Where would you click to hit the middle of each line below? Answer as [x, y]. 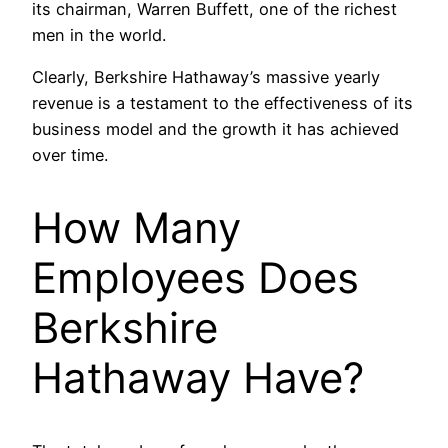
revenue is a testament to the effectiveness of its [222, 103]
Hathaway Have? [198, 377]
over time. [70, 155]
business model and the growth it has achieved [215, 129]
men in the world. [99, 34]
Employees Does [195, 277]
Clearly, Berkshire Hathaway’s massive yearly [206, 77]
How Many [136, 227]
